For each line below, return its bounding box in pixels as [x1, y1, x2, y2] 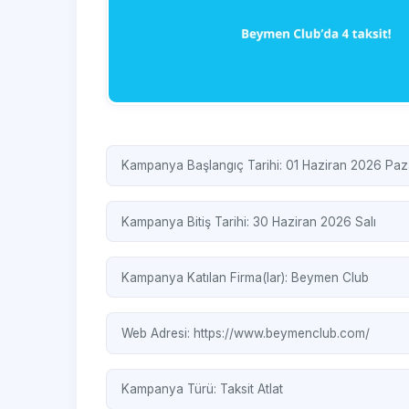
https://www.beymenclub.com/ [194, 326, 370, 341]
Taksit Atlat [220, 382, 283, 397]
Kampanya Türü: [121, 382, 220, 397]
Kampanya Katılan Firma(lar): [121, 269, 291, 285]
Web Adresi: [121, 326, 194, 341]
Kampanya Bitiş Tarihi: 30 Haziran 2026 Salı [121, 214, 376, 229]
